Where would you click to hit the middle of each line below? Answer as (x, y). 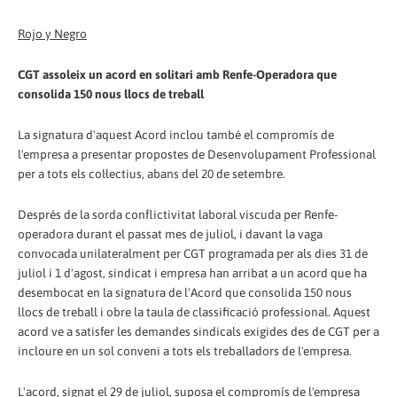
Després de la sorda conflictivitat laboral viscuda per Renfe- (178, 214)
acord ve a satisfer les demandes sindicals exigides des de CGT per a (198, 331)
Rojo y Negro (52, 33)
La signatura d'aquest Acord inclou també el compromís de (176, 134)
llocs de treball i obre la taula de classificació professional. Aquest (194, 311)
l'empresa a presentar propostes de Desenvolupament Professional (197, 154)
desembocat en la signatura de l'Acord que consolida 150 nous (185, 292)
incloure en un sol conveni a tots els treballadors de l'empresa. (185, 350)
